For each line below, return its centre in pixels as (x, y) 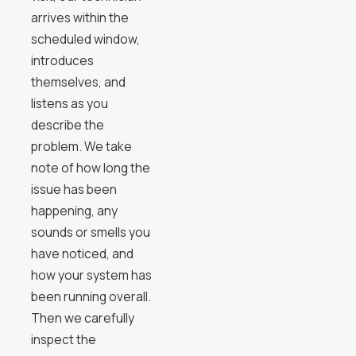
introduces (62, 61)
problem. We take (81, 147)
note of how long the (90, 168)
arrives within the (79, 18)
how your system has (91, 275)
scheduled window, (85, 39)
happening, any (74, 211)
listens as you (69, 104)
